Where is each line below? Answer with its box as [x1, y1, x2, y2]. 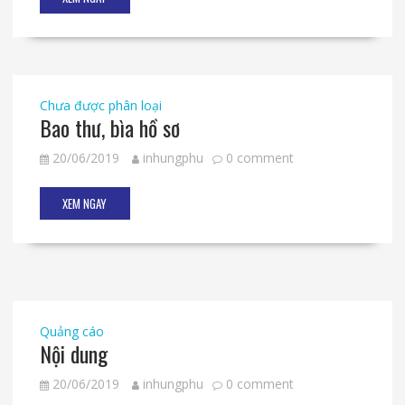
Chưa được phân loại [39, 97, 162, 115]
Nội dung [39, 337, 108, 371]
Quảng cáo [39, 323, 104, 341]
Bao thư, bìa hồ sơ [39, 111, 180, 145]
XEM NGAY [62, 194, 108, 213]
